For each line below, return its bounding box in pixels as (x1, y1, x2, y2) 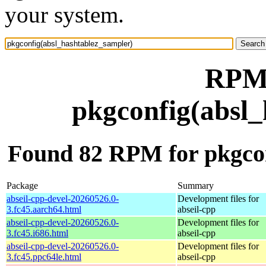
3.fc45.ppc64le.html (7, 251, 81, 262)
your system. (5, 2, 124, 27)
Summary (178, 180, 214, 191)
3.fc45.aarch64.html (7, 204, 81, 214)
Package (7, 180, 38, 191)
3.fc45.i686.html (7, 227, 68, 238)
